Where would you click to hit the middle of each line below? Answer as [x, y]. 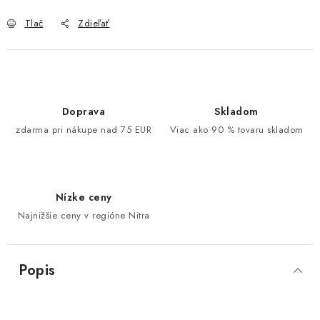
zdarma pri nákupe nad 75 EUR [84, 130]
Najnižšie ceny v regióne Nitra [84, 215]
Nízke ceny [84, 197]
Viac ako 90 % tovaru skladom [236, 130]
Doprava [84, 111]
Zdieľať [94, 23]
